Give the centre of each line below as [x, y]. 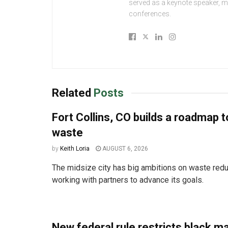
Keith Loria [75, 149]
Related [72, 93]
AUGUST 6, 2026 [124, 149]
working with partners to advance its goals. [128, 180]
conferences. [150, 14]
